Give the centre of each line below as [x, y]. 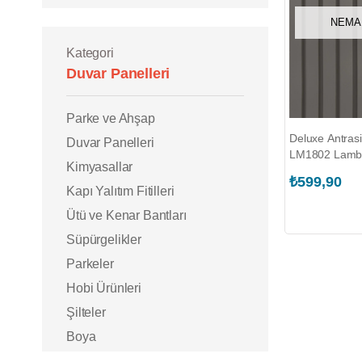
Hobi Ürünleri [104, 288]
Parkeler [90, 264]
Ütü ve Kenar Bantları [126, 215]
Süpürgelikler [104, 240]
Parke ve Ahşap [111, 118]
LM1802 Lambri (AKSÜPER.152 [311, 154]
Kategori [90, 53]
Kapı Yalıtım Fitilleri [120, 191]
